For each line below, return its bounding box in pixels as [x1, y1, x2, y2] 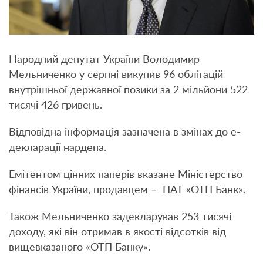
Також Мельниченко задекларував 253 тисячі [9, 211, 231, 222]
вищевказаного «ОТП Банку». [9, 242, 150, 253]
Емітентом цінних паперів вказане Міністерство [9, 169, 242, 180]
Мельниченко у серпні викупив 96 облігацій [9, 69, 223, 80]
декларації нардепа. [9, 142, 106, 153]
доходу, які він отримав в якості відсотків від [9, 227, 226, 238]
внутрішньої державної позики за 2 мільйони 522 [9, 85, 248, 96]
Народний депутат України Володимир [9, 54, 200, 65]
